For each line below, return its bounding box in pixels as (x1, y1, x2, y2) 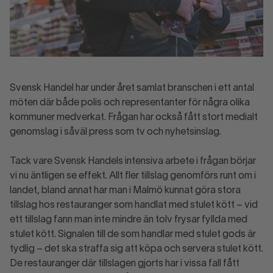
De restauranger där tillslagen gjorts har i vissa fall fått (10, 260, 239, 268)
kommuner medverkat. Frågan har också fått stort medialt (10, 113, 258, 122)
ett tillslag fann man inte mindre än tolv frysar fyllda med (10, 216, 247, 224)
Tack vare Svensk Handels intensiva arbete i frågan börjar (10, 157, 256, 166)
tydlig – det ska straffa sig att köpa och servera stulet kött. (10, 245, 263, 253)
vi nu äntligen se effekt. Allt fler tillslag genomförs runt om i (10, 172, 256, 180)
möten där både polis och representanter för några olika (10, 99, 250, 107)
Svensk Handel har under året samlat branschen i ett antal (10, 84, 254, 93)
